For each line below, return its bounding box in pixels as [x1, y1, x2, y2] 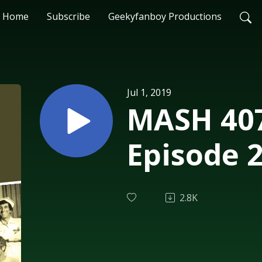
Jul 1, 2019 [127, 85, 171, 99]
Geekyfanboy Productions [108, 10, 222, 23]
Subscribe [46, 10, 90, 23]
